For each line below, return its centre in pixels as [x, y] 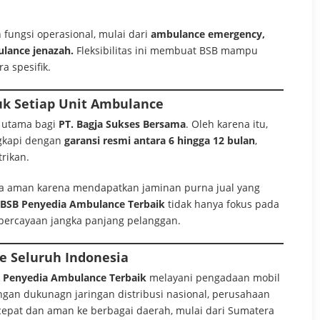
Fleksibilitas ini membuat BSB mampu [166, 50]
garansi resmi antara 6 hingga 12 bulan [160, 140]
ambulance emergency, [208, 34]
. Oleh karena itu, [227, 124]
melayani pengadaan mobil [213, 277]
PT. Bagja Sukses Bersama [122, 124]
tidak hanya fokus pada [222, 204]
